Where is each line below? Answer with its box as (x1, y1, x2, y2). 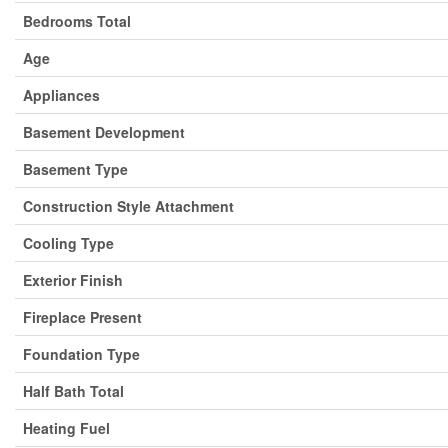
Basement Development (23, 122, 185, 142)
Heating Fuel (23, 418, 110, 438)
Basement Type (23, 159, 128, 179)
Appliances (23, 85, 100, 105)
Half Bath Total (23, 381, 124, 401)
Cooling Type (23, 233, 114, 253)
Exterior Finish (23, 270, 123, 290)
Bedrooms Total (23, 11, 131, 31)
